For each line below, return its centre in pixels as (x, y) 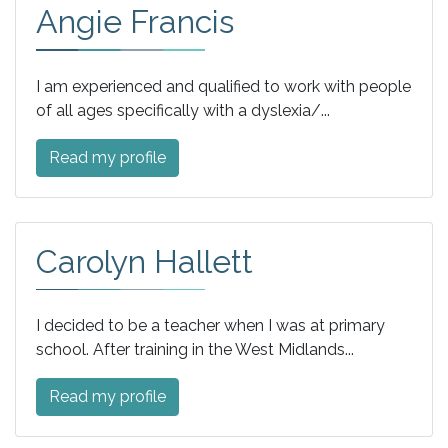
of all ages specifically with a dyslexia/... (183, 110)
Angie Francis (135, 22)
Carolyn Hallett (144, 261)
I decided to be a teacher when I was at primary (210, 326)
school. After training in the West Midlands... (195, 350)
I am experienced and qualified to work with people (223, 86)
